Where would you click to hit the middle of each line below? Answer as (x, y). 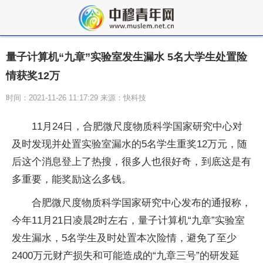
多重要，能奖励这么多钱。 (72, 179)
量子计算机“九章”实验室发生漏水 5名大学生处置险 (127, 57)
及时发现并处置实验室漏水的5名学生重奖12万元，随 (129, 144)
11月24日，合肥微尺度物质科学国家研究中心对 (137, 127)
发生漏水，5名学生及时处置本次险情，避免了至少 (124, 238)
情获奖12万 (33, 76)
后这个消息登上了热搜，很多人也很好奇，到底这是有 (131, 162)
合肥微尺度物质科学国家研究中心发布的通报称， (141, 203)
